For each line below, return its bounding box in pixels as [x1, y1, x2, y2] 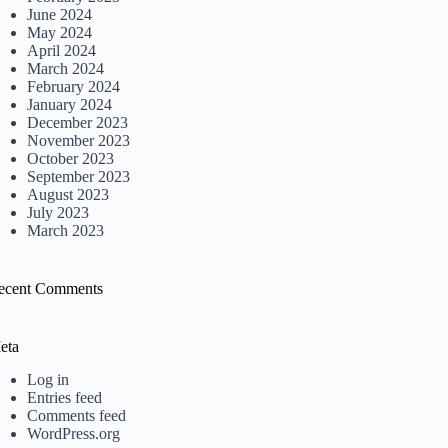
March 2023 [27, 222, 105, 240]
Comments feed [27, 407, 127, 425]
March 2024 [27, 60, 105, 78]
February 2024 [27, 78, 121, 96]
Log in [27, 371, 70, 389]
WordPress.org [27, 425, 121, 443]
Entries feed [27, 389, 103, 407]
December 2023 [27, 114, 129, 132]
